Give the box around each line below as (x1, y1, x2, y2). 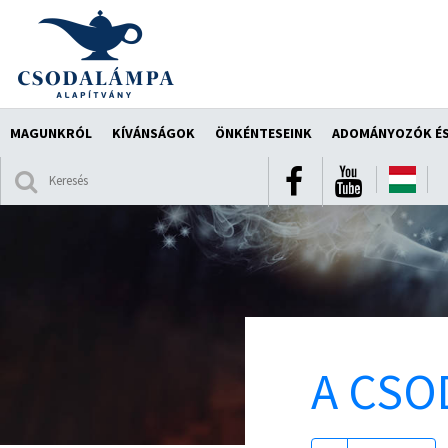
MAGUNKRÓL (10, 124, 92, 142)
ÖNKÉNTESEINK (215, 124, 312, 142)
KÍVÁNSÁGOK (112, 124, 195, 142)
